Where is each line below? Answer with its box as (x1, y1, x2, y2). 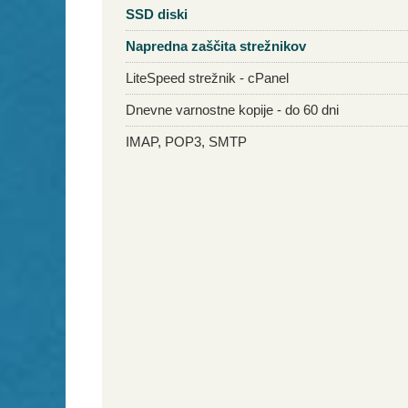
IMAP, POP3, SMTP (126, 134, 247, 149)
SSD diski (126, 6, 188, 22)
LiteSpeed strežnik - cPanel (126, 70, 289, 86)
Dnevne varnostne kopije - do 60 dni (126, 102, 339, 117)
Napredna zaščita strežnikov (126, 38, 306, 54)
